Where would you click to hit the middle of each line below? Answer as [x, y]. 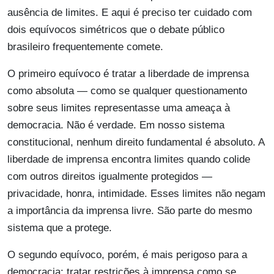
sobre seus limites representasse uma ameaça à [119, 108]
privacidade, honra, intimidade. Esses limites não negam [136, 194]
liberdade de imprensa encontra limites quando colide [129, 160]
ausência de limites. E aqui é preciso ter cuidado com [130, 13]
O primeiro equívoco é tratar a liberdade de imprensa [128, 74]
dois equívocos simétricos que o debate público [116, 30]
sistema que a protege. [60, 228]
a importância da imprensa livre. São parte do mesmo [130, 211]
